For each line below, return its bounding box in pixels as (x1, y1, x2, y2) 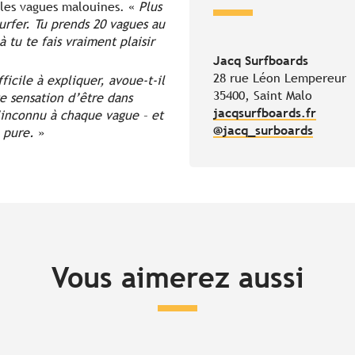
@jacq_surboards (213, 123, 313, 139)
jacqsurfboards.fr (213, 105, 316, 121)
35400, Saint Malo (213, 88, 312, 104)
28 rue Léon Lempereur (213, 71, 346, 86)
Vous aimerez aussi (51, 261, 304, 295)
